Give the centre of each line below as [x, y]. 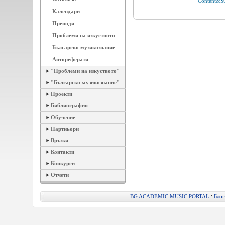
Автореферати [70, 59]
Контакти [63, 152]
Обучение [63, 117]
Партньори [65, 129]
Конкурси [63, 163]
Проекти [62, 94]
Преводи [63, 23]
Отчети [60, 175]
